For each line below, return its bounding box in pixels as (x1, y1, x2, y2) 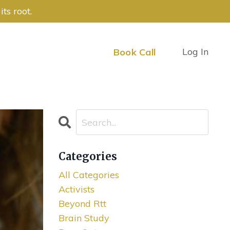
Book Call (113, 46, 156, 58)
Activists (58, 183, 94, 196)
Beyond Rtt (58, 198, 106, 210)
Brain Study (58, 212, 109, 224)
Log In (182, 46, 208, 58)
